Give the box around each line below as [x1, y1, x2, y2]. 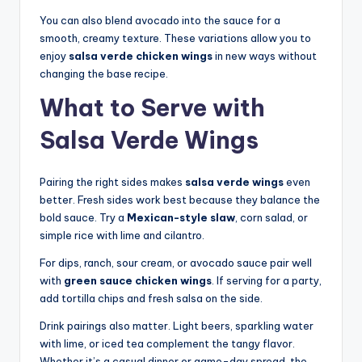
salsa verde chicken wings [69, 49, 213, 63]
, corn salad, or [235, 211, 308, 225]
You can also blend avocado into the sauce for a [40, 14, 280, 27]
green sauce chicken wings [64, 274, 212, 288]
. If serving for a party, [212, 274, 322, 288]
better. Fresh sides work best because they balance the [40, 193, 320, 207]
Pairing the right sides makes [40, 175, 185, 189]
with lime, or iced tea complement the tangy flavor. [40, 337, 295, 351]
